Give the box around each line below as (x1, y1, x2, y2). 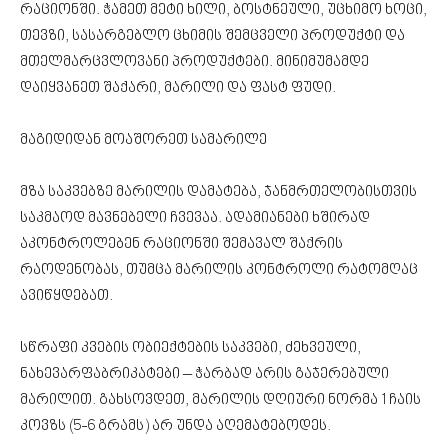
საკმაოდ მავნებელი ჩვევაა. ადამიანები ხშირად (20, 209, 370, 227)
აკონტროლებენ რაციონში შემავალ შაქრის (20, 235, 343, 253)
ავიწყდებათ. (20, 287, 113, 305)
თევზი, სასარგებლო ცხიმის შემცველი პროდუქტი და (20, 27, 405, 45)
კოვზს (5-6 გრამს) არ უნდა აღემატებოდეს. (20, 417, 331, 435)
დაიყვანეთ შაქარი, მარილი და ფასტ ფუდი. (20, 79, 336, 97)
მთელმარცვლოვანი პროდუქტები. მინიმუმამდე (20, 53, 369, 71)
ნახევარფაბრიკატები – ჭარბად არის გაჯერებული (20, 365, 389, 383)
